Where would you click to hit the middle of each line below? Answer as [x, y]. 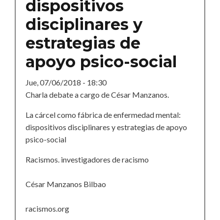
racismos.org [47, 208]
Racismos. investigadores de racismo [87, 159]
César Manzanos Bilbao [66, 184]
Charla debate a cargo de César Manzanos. [97, 94]
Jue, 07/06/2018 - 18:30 [66, 82]
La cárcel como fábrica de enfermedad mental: [103, 114]
